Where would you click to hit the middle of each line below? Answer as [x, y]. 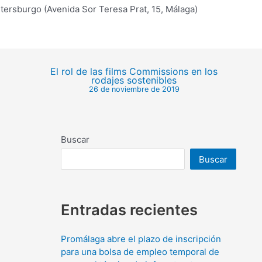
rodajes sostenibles [134, 81]
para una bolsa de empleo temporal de [140, 251]
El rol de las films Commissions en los [134, 72]
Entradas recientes [129, 209]
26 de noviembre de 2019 [134, 89]
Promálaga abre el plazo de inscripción [141, 239]
